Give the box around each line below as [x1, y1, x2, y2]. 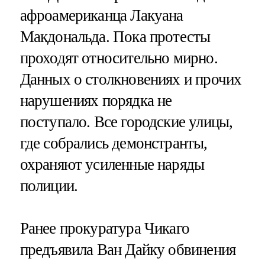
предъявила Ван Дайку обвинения [20, 240, 236, 258]
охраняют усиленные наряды [20, 156, 205, 174]
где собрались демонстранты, [20, 134, 208, 153]
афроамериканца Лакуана [20, 7, 183, 25]
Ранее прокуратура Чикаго [20, 219, 190, 237]
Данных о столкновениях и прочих [20, 70, 242, 89]
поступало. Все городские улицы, [20, 113, 233, 131]
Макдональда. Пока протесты [20, 28, 211, 46]
